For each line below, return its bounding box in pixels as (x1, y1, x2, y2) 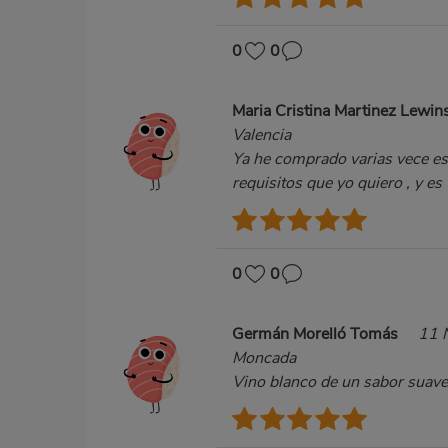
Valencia (232, 123, 291, 146)
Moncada (232, 346, 296, 369)
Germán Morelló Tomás (232, 322, 402, 345)
